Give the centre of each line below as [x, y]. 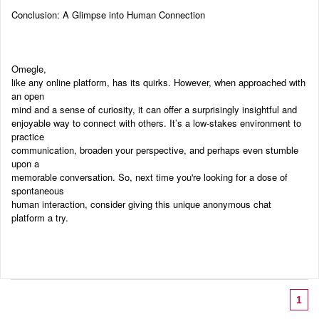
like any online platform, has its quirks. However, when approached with [158, 82]
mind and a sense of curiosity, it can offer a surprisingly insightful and [154, 109]
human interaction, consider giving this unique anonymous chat [141, 204]
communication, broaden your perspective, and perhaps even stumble [155, 150]
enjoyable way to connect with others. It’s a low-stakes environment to [156, 122]
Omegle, [29, 68]
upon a [25, 163]
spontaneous [38, 190]
